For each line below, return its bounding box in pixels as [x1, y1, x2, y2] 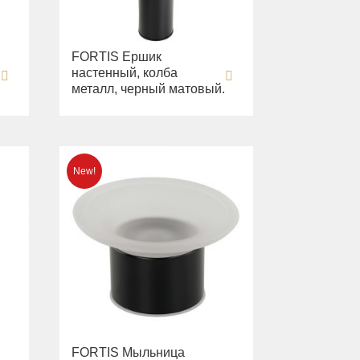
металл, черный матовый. [72, 82, 226, 96]
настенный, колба [72, 66, 178, 80]
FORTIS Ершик [72, 50, 162, 64]
